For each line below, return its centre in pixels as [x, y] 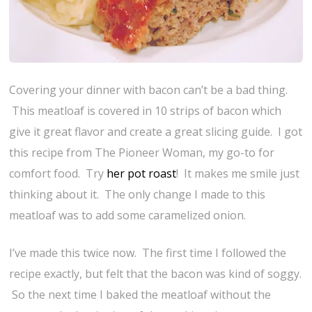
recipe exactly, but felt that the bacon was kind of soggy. [156, 274]
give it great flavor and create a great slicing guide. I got [156, 132]
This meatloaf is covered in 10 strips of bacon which [146, 111]
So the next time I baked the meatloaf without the [140, 295]
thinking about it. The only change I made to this [138, 195]
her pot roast [142, 174]
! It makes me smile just [238, 174]
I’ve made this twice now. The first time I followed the [148, 253]
